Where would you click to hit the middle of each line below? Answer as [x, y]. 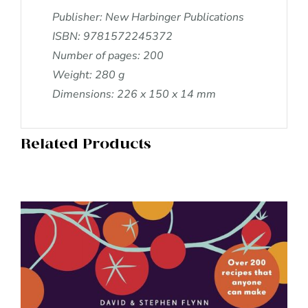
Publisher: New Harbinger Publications [148, 17]
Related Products [86, 145]
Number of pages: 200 [108, 55]
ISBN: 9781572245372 [113, 36]
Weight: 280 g [89, 75]
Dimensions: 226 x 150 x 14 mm [134, 94]
